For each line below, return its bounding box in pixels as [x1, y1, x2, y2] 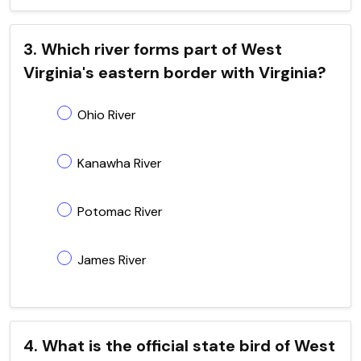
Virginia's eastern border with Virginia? [23, 61, 326, 83]
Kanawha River [77, 154, 162, 172]
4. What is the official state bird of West [23, 334, 335, 356]
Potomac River [77, 202, 163, 220]
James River [77, 251, 147, 268]
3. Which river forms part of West [23, 38, 282, 60]
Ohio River [77, 106, 136, 123]
